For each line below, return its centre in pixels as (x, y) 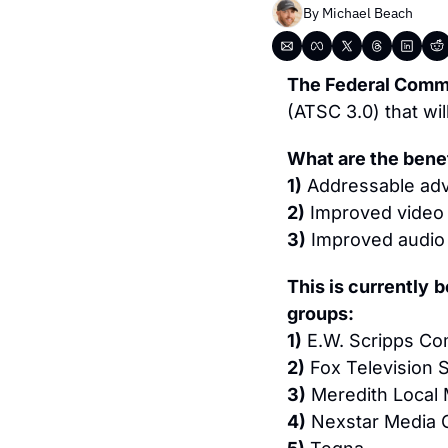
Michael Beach (367, 12)
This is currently (358, 286)
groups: (320, 313)
